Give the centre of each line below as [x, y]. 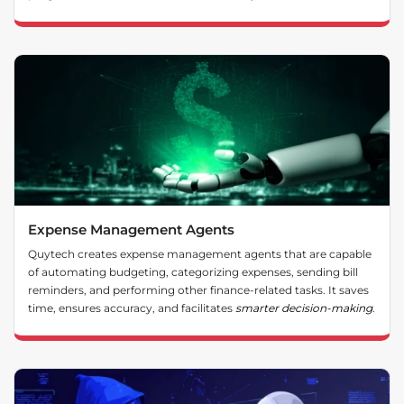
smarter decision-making [304, 308]
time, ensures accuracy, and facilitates [132, 308]
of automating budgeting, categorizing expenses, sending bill [193, 272]
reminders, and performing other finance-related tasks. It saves [198, 290]
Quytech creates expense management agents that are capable [200, 254]
